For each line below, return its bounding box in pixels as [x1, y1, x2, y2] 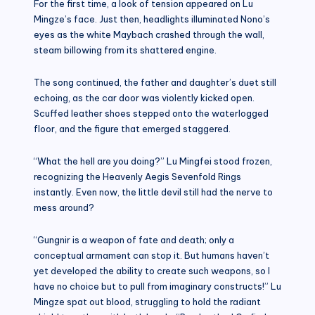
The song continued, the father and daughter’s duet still [34, 76, 276, 88]
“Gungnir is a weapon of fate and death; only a [34, 233, 234, 245]
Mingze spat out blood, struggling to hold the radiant [34, 295, 261, 307]
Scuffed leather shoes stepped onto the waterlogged [34, 107, 269, 119]
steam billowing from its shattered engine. [34, 44, 217, 56]
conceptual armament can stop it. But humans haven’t [34, 249, 269, 261]
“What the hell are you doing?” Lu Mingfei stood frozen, [34, 155, 272, 167]
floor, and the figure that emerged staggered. [34, 122, 231, 134]
